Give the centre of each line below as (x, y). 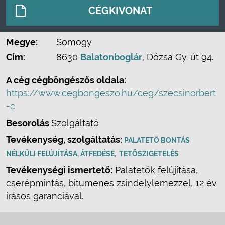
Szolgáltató (75, 123)
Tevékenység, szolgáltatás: (65, 139)
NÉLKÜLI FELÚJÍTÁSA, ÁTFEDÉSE (60, 154)
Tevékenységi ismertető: (59, 170)
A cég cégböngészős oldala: (66, 80)
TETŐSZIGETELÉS (149, 154)
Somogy (74, 42)
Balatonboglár (111, 57)
